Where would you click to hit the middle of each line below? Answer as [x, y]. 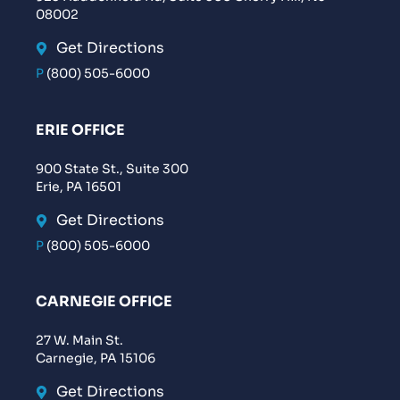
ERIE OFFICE [80, 130]
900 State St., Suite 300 [112, 169]
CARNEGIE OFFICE [104, 302]
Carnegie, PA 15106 [96, 358]
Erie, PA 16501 [79, 187]
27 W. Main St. [79, 341]
